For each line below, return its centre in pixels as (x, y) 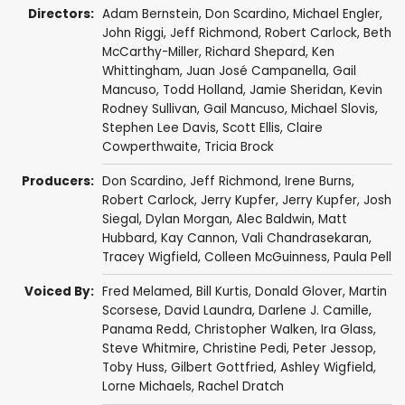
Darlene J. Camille (313, 311)
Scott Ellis (251, 127)
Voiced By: (60, 292)
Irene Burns (318, 182)
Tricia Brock (239, 146)
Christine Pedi (244, 349)
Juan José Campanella (256, 71)
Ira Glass (347, 330)
